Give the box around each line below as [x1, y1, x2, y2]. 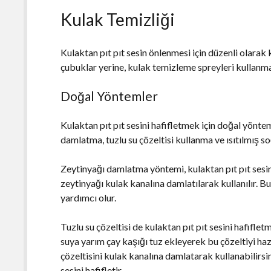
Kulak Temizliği [60, 8, 175, 30]
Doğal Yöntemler [60, 88, 158, 103]
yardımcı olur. [60, 191, 117, 203]
